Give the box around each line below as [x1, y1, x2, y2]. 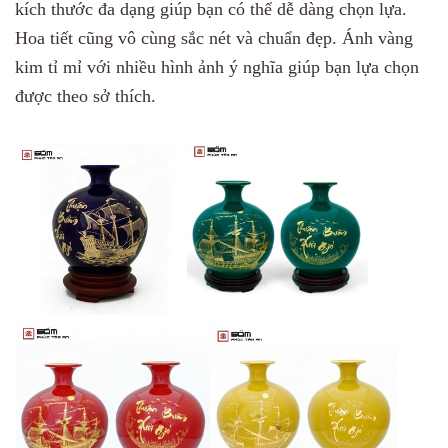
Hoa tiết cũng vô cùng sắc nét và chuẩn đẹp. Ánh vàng [15, 28, 413, 49]
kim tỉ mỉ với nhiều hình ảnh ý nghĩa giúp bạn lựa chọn [15, 57, 419, 78]
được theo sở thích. [15, 86, 161, 107]
